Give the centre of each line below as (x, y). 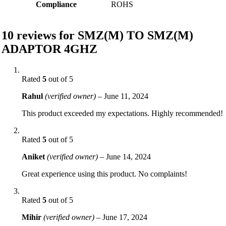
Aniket (34, 157)
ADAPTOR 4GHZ (49, 49)
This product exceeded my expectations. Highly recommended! (122, 114)
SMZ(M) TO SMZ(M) (135, 35)
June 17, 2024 (125, 217)
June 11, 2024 (126, 96)
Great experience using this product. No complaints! (104, 174)
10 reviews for (40, 35)
